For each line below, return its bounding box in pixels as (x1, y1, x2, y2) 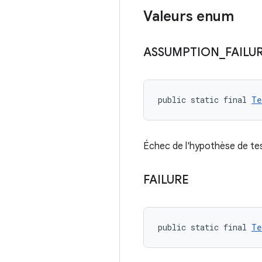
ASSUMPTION (143, 45, 219, 60)
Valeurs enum (143, 8, 234, 25)
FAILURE (143, 173, 189, 187)
